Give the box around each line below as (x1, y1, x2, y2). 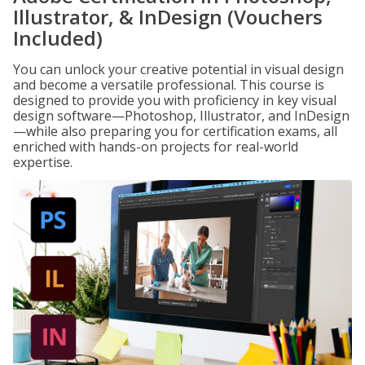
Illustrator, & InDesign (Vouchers (13, 3, 323, 30)
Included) (13, 24, 103, 51)
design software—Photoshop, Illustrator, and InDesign (13, 107, 350, 125)
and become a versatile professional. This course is (13, 76, 324, 94)
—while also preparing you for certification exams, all (13, 122, 337, 140)
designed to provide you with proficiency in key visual (13, 91, 336, 109)
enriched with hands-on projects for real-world (13, 138, 298, 156)
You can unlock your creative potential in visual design (13, 60, 344, 78)
